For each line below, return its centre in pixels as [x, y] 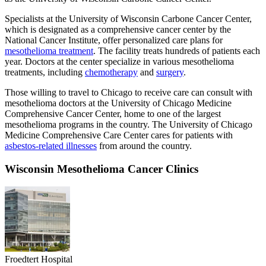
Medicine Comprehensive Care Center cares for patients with [119, 135]
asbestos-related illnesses [51, 145]
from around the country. [144, 145]
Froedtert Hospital [39, 259]
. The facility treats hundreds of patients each [177, 50]
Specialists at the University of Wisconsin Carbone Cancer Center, [128, 18]
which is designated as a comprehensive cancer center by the [118, 29]
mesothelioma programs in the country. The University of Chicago [129, 124]
